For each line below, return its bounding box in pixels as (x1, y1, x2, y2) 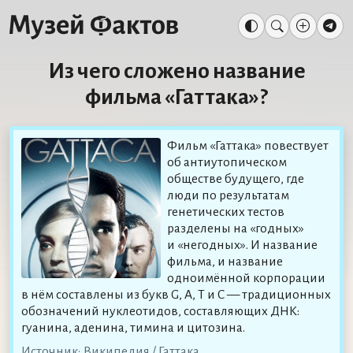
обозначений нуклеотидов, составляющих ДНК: (20, 303, 299, 318)
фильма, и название (167, 254, 284, 269)
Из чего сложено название (47, 59, 306, 84)
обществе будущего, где (167, 171, 305, 186)
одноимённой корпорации (167, 270, 326, 285)
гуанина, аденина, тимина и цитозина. (20, 320, 245, 335)
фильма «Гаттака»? (85, 85, 268, 110)
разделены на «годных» (167, 221, 305, 236)
